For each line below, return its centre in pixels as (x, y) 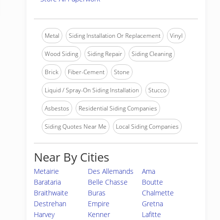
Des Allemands (111, 171)
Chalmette (158, 193)
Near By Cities (71, 157)
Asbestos (57, 108)
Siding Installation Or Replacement (115, 36)
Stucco (157, 90)
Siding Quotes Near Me (76, 126)
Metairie (46, 171)
